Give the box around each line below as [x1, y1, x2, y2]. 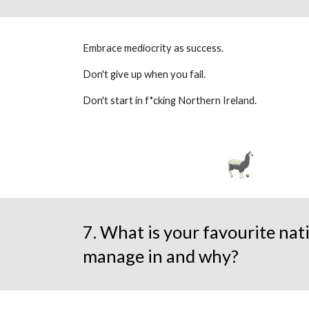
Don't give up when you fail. [82, 68, 208, 80]
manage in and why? [82, 246, 239, 266]
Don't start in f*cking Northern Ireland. [82, 94, 257, 106]
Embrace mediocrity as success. [82, 42, 226, 54]
